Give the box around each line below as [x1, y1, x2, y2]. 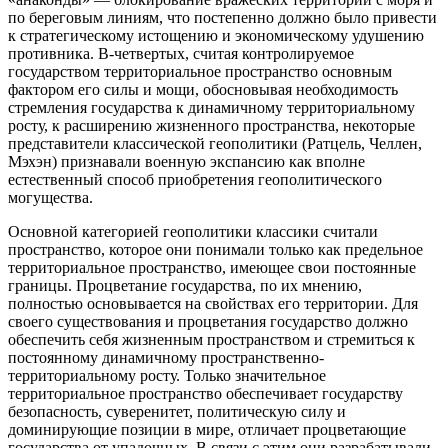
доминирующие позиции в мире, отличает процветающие [8, 421, 406, 439]
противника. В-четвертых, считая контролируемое [8, 45, 354, 63]
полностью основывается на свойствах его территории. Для [8, 295, 418, 313]
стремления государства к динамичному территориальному [8, 99, 415, 117]
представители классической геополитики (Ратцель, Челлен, [8, 135, 422, 153]
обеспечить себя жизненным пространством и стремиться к [8, 331, 415, 349]
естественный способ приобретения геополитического [8, 171, 382, 189]
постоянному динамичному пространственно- [8, 349, 324, 367]
